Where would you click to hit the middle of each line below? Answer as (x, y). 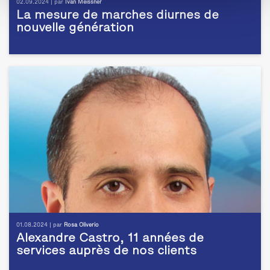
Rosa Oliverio (81, 225)
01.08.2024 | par (40, 225)
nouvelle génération (75, 28)
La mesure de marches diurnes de (118, 15)
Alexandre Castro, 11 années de (110, 238)
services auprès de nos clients (106, 251)
